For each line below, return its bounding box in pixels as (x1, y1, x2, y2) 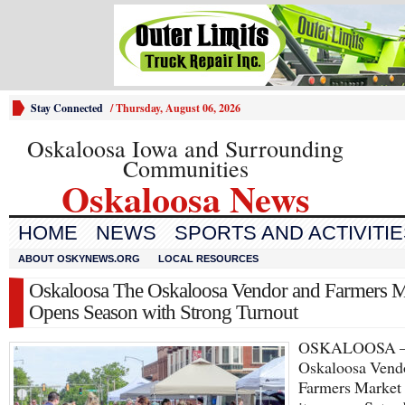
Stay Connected (31, 100, 103, 116)
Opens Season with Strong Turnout (29, 301, 297, 324)
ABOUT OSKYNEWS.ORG (18, 253, 140, 264)
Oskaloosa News (61, 172, 310, 225)
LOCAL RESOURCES (158, 253, 259, 264)
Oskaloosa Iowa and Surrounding (27, 133, 344, 164)
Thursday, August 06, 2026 (116, 100, 240, 116)
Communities (122, 153, 249, 184)
